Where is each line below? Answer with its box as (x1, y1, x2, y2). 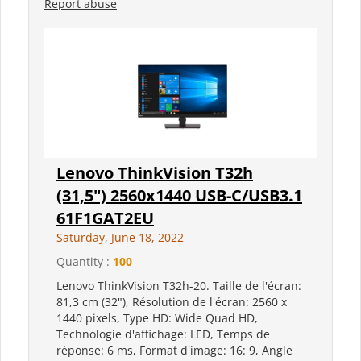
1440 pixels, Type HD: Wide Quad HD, (56, 310, 258, 326)
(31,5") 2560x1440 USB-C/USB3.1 (56, 185, 302, 207)
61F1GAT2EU (56, 207, 154, 230)
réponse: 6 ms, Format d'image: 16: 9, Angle (56, 342, 293, 359)
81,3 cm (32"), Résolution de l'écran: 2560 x (56, 294, 287, 310)
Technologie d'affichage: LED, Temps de (56, 326, 270, 342)
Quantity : (56, 254, 113, 270)
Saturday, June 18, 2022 (56, 230, 184, 246)
